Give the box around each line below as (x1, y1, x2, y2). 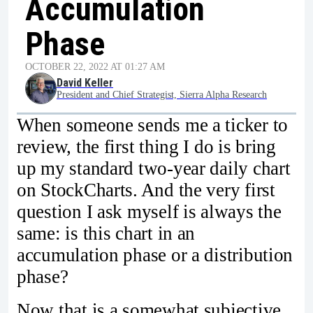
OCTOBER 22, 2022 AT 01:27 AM (25, 61, 165, 72)
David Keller (57, 76, 113, 89)
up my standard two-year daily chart (17, 158, 291, 179)
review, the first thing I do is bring (17, 136, 276, 157)
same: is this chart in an (17, 223, 196, 244)
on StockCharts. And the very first (17, 180, 275, 201)
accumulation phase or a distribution (17, 245, 293, 265)
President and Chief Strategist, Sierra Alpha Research (57, 89, 267, 100)
